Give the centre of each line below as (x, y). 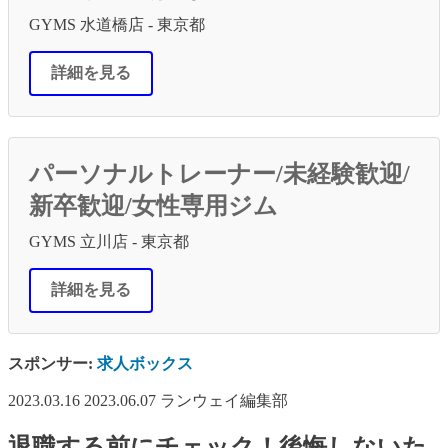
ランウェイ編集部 (224, 400)
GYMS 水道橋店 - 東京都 (117, 24)
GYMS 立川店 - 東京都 (109, 241)
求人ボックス (145, 363)
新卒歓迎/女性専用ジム (153, 205)
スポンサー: (52, 363)
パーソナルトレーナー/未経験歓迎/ (219, 173)
